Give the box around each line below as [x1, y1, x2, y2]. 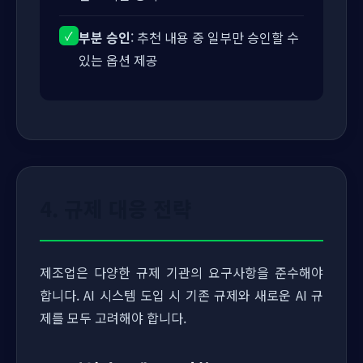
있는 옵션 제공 [79, 50, 158, 70]
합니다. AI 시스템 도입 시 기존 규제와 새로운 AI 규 [40, 285, 323, 305]
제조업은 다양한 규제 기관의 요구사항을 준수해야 [40, 263, 323, 282]
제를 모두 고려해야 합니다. [40, 308, 186, 327]
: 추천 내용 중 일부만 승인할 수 [130, 28, 299, 47]
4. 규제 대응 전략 [40, 193, 192, 223]
